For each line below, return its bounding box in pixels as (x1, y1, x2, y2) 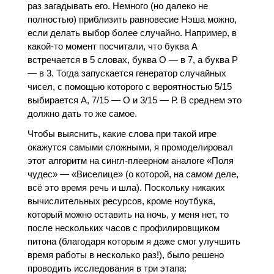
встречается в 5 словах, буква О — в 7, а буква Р (27, 54, 238, 65)
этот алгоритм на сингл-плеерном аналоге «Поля (27, 155, 234, 166)
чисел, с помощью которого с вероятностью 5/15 (27, 81, 232, 92)
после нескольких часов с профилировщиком (27, 223, 220, 233)
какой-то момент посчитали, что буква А (27, 40, 198, 51)
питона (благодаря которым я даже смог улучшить (27, 236, 240, 246)
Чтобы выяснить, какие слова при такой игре (27, 128, 217, 139)
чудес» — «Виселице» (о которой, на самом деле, (27, 169, 239, 179)
